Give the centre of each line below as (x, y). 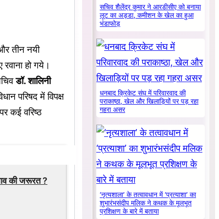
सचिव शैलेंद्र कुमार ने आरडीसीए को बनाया (151, 7)
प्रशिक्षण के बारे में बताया (130, 211)
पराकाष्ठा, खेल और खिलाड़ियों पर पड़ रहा (149, 101)
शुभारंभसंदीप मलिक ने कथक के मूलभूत (146, 203)
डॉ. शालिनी (33, 81)
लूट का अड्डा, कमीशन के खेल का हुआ (147, 15)
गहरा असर (113, 110)
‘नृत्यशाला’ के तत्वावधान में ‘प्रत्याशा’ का (148, 195)
